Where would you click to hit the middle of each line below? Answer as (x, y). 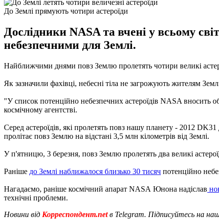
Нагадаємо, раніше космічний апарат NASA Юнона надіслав (106, 189)
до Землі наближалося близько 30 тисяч (95, 171)
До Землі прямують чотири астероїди (66, 11)
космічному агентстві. (41, 109)
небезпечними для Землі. (70, 45)
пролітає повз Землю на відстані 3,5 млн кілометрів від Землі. (107, 136)
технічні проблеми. (36, 197)
